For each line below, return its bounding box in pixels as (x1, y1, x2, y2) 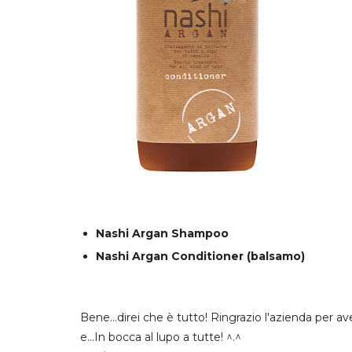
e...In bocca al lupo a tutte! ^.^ (80, 330, 241, 344)
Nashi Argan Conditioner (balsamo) (95, 248, 305, 263)
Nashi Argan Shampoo (95, 226, 229, 240)
